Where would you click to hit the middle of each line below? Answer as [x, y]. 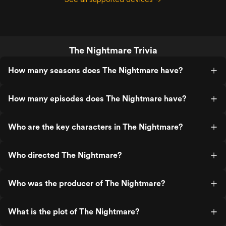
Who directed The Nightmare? [65, 155]
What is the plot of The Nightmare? [74, 212]
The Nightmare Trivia [113, 50]
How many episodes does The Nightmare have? [97, 99]
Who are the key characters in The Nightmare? [95, 127]
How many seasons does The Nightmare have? [95, 70]
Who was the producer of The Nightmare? [87, 183]
